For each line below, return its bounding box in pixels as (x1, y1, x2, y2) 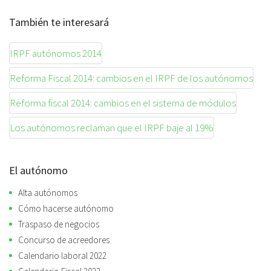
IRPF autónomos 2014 (10, 46, 102, 60)
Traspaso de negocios (18, 218, 99, 230)
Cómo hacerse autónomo (18, 202, 114, 214)
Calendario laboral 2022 (18, 249, 106, 261)
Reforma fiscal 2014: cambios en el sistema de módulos (10, 96, 236, 109)
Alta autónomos (18, 186, 77, 198)
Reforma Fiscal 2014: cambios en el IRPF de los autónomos (10, 71, 253, 85)
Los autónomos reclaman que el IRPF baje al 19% (10, 120, 214, 134)
